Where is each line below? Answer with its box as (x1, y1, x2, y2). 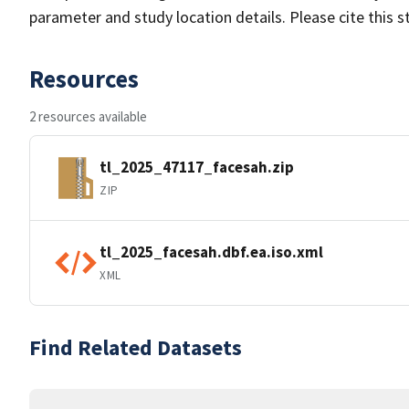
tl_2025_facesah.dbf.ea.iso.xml (100, 241, 323, 262)
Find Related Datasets (29, 333, 242, 362)
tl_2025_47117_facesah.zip (100, 156, 294, 177)
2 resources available (29, 108, 147, 125)
